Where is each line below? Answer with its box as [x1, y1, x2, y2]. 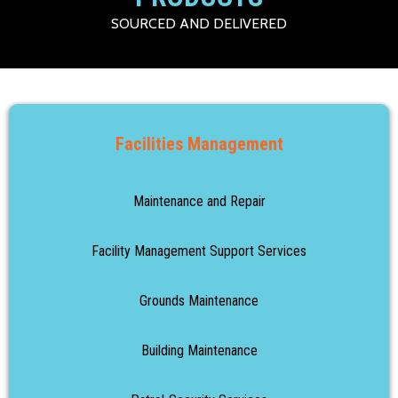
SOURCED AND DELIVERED [111, 15, 287, 32]
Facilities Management [115, 133, 283, 155]
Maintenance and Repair [132, 193, 266, 210]
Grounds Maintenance [139, 292, 259, 309]
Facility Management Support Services [92, 243, 306, 259]
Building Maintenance [140, 342, 258, 359]
